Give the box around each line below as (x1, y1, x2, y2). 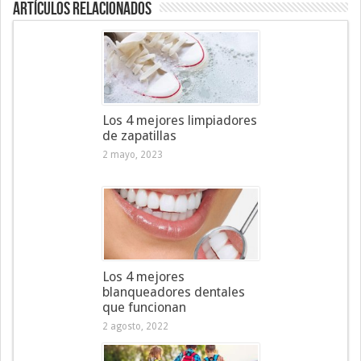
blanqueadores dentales (102, 284, 245, 300)
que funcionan (102, 299, 186, 315)
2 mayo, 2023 (102, 148, 163, 160)
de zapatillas (102, 127, 176, 143)
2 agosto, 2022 (102, 320, 168, 332)
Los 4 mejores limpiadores (102, 112, 257, 128)
